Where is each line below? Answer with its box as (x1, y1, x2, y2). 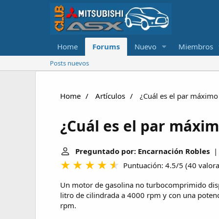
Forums (92, 42, 120, 51)
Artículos (95, 91, 125, 101)
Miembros (178, 42, 213, 51)
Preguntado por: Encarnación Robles (75, 146, 210, 156)
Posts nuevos (50, 59, 89, 67)
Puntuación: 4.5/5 (123, 160, 183, 171)
